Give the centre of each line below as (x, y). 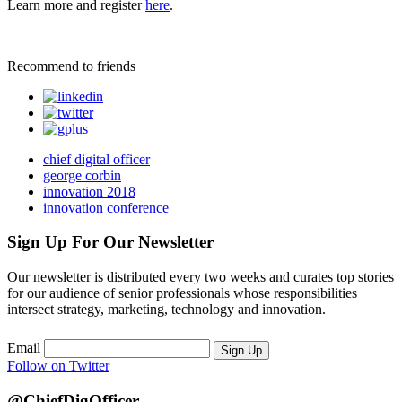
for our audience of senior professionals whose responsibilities (182, 293)
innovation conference (106, 207)
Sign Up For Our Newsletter (110, 242)
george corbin (82, 175)
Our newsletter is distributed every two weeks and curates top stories (201, 277)
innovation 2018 (89, 191)
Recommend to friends (71, 66)
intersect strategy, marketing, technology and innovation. (166, 310)
